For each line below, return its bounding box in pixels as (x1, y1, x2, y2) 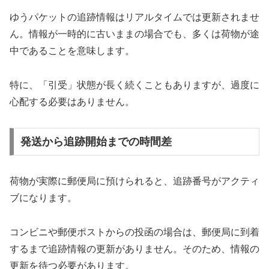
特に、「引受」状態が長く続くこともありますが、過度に (10, 80, 259, 91)
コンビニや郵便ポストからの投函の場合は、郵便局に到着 (10, 226, 259, 237)
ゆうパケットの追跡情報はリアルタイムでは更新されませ (10, 12, 259, 23)
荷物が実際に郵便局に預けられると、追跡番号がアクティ (10, 175, 259, 186)
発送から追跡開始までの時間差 (20, 135, 172, 148)
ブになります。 (10, 192, 77, 203)
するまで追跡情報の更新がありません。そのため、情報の (10, 243, 259, 254)
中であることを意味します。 (10, 46, 134, 56)
